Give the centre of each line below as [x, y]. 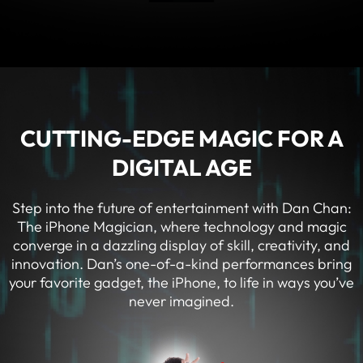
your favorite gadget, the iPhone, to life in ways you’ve [181, 282]
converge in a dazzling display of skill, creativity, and [181, 245]
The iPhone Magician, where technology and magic [181, 226]
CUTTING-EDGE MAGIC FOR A [181, 138]
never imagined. [181, 301]
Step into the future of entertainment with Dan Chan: [181, 207]
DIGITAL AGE [181, 167]
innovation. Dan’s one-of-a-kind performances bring [181, 263]
